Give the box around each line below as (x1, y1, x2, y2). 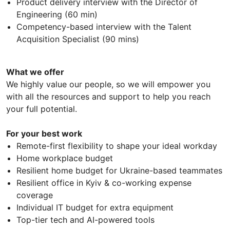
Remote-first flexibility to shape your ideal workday (16, 140, 217, 151)
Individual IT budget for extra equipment (16, 202, 174, 213)
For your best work (6, 128, 82, 139)
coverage (16, 189, 53, 200)
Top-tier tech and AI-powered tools (16, 214, 155, 225)
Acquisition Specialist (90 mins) (16, 33, 139, 44)
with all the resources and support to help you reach (6, 91, 210, 102)
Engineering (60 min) (16, 9, 98, 20)
